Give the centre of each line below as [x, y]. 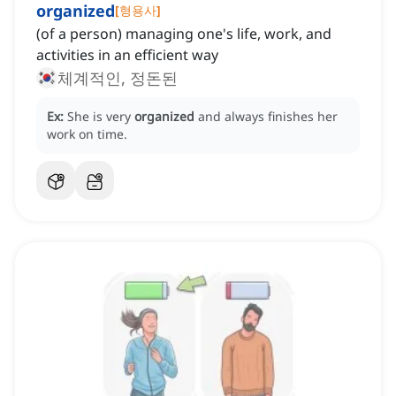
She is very [101, 117]
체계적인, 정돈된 [118, 78]
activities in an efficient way [127, 55]
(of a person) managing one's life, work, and [184, 34]
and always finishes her [268, 117]
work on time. [87, 134]
